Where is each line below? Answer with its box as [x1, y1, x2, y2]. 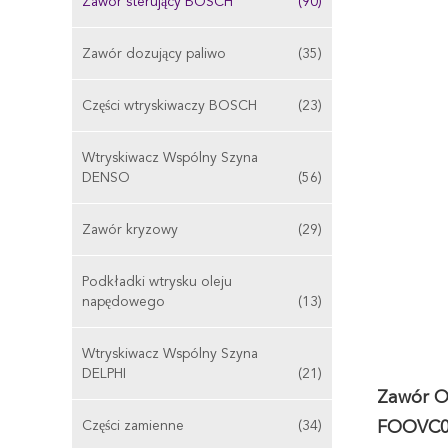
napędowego [82, 295, 165, 309]
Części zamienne [82, 419, 184, 433]
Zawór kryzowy [82, 223, 178, 237]
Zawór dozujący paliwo [82, 47, 226, 61]
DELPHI [82, 367, 126, 381]
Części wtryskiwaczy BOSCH [82, 99, 257, 113]
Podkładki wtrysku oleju [82, 275, 232, 289]
